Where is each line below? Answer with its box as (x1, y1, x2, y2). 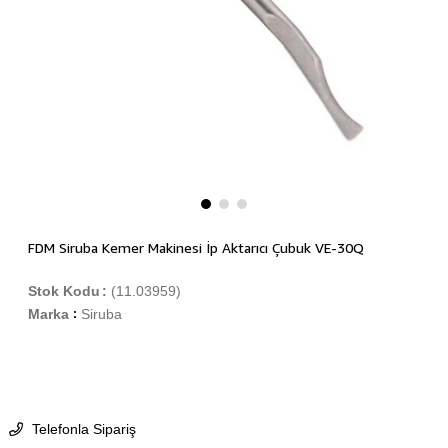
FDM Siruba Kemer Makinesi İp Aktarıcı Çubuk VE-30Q (27, 239, 364, 257)
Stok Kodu (27, 283, 100, 300)
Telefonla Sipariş (27, 421, 136, 438)
